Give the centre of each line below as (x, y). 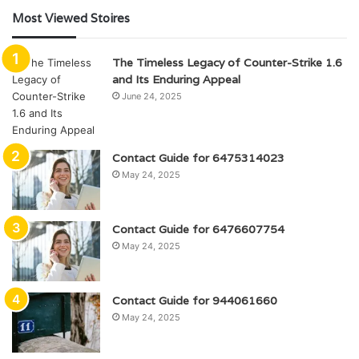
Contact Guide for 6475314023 (198, 157)
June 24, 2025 (152, 96)
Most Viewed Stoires (71, 18)
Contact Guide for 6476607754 (198, 229)
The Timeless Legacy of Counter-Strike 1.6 (227, 62)
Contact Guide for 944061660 (195, 300)
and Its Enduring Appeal (176, 79)
